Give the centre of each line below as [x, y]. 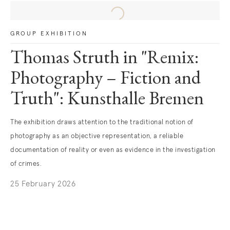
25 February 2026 [43, 184]
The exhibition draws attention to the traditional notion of [102, 122]
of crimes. [26, 164]
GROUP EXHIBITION [49, 34]
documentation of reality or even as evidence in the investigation [113, 150]
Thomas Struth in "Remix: [104, 59]
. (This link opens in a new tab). [66, 199]
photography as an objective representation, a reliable [97, 136]
